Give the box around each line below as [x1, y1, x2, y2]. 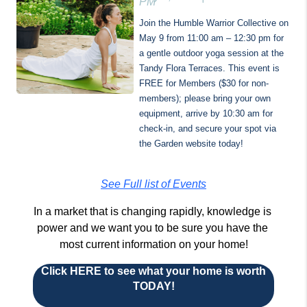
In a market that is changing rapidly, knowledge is [33, 206, 271, 217]
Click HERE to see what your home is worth [41, 265, 266, 277]
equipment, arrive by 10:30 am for [139, 108, 273, 119]
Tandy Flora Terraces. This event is [139, 63, 280, 73]
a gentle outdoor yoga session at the [139, 48, 284, 58]
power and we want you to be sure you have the [36, 222, 268, 234]
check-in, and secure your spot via [139, 123, 276, 134]
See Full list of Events [101, 178, 206, 190]
